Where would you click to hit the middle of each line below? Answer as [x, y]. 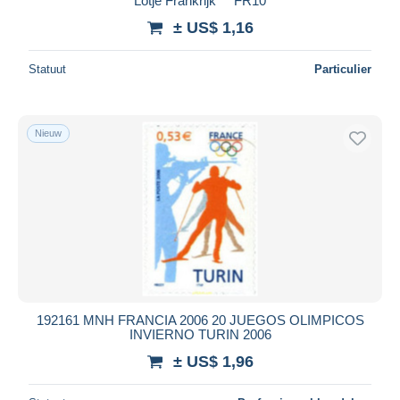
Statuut [47, 69]
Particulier [343, 69]
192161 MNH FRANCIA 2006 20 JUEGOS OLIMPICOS [200, 320]
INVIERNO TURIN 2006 [200, 334]
